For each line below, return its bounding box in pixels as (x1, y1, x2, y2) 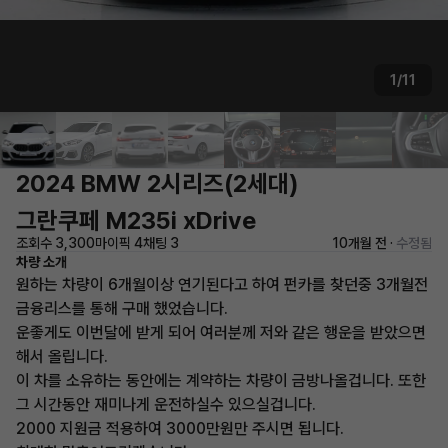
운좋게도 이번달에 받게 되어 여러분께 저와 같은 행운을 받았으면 (16, 323, 426, 342)
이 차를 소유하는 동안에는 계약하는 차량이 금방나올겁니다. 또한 (16, 371, 426, 390)
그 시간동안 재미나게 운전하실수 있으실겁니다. (16, 395, 316, 414)
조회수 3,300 (16, 235, 95, 251)
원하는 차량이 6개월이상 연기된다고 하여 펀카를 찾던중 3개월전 (16, 275, 428, 294)
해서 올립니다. (16, 347, 108, 366)
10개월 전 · (332, 235, 396, 251)
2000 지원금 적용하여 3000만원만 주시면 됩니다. (16, 419, 344, 438)
